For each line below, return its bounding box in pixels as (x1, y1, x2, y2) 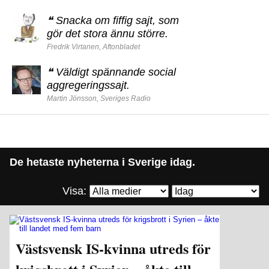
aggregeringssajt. (47, 79, 130, 91)
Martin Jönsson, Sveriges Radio (47, 94, 151, 103)
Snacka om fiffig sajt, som (56, 14, 179, 26)
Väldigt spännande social (56, 66, 176, 78)
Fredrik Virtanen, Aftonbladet (47, 43, 140, 51)
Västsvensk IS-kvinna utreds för (16, 238, 211, 259)
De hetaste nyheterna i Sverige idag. (10, 156, 195, 168)
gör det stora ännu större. (47, 28, 168, 40)
